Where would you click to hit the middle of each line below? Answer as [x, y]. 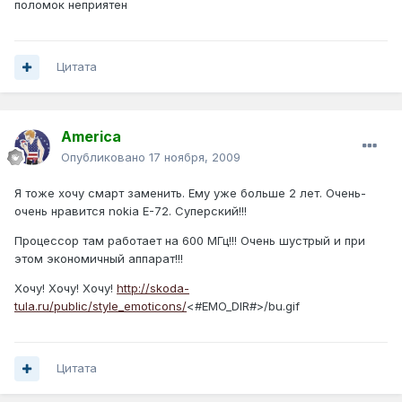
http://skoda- [153, 288]
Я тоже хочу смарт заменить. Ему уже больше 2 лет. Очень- [190, 193]
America [91, 137]
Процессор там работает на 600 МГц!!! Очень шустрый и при [190, 241]
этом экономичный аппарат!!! [99, 259]
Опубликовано [105, 157]
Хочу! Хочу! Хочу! [66, 288]
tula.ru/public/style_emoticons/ [100, 306]
